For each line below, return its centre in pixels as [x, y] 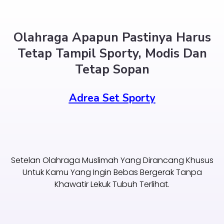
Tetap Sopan [112, 70]
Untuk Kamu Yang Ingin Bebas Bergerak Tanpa [112, 172]
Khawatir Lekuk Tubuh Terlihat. [112, 184]
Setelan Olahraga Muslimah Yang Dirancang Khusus [112, 160]
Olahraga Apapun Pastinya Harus [112, 38]
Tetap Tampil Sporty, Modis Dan [112, 54]
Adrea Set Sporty [112, 98]
